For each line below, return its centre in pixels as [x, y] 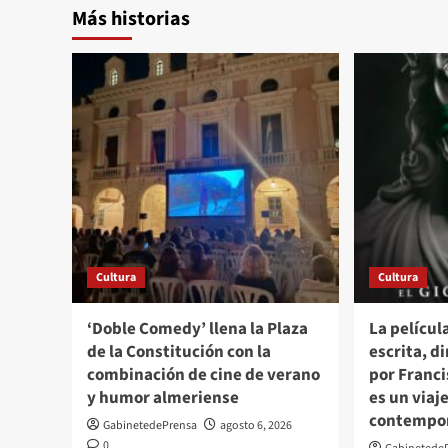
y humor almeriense [163, 398]
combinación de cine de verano [203, 375]
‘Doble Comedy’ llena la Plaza [197, 329]
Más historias [131, 19]
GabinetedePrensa [150, 426]
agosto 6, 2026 [256, 426]
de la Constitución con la [179, 352]
